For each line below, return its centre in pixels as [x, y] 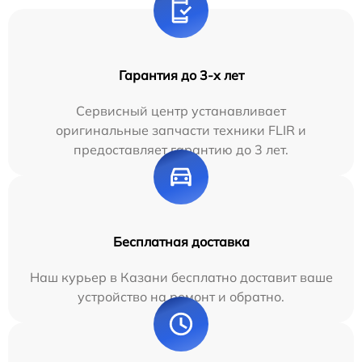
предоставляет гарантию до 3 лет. [181, 150]
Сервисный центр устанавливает [181, 111]
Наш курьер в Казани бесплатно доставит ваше [181, 278]
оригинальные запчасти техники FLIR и [181, 130]
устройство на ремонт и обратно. [181, 297]
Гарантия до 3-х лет [181, 76]
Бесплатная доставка [181, 242]
